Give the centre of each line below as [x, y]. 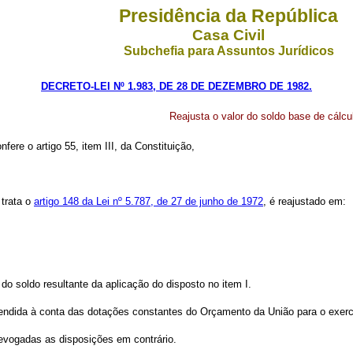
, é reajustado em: [305, 201]
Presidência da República [229, 16]
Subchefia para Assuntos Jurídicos [229, 51]
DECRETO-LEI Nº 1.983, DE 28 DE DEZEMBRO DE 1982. [176, 86]
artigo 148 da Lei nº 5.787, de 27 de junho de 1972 [149, 201]
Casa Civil [229, 35]
